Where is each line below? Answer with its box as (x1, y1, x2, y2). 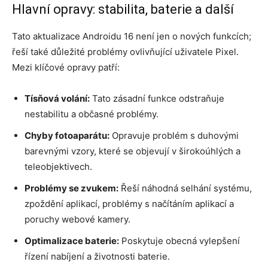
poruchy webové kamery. (25, 213, 130, 225)
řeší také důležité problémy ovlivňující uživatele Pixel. (12, 45, 239, 57)
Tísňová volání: (25, 92, 90, 104)
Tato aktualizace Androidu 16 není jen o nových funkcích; (12, 30, 251, 42)
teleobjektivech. (25, 160, 92, 172)
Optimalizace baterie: (25, 234, 119, 246)
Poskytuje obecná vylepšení (119, 234, 240, 246)
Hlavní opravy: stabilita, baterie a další (12, 1, 234, 17)
